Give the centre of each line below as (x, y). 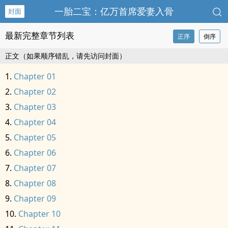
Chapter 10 (39, 214)
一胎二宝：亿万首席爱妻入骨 (114, 11)
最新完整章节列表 (40, 35)
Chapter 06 (35, 153)
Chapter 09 (35, 198)
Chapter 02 (35, 92)
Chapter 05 (35, 137)
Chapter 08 (35, 183)
